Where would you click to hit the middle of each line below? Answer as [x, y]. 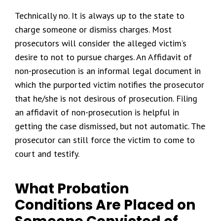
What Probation [72, 189]
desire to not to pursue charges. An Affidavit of [103, 57]
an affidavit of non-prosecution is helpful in [97, 112]
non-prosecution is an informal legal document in [108, 71]
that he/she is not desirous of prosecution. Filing [106, 98]
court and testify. [47, 154]
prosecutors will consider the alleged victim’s [101, 43]
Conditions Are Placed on [105, 205]
